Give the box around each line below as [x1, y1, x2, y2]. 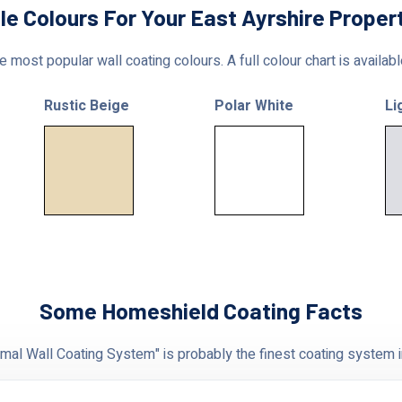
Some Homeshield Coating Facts [39, 297, 363, 325]
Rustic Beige [44, 95, 129, 118]
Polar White [214, 95, 293, 118]
